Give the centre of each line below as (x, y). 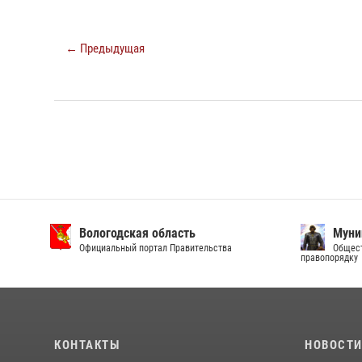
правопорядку (329, 258)
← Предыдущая (105, 48)
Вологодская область (138, 233)
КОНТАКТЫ (87, 345)
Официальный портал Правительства (156, 248)
